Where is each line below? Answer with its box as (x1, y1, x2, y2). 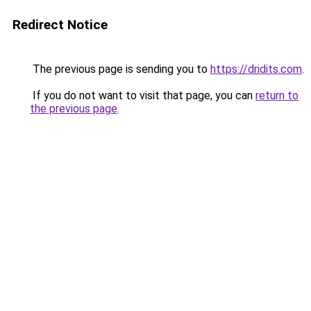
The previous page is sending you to (30, 62, 210, 76)
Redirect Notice (12, 17, 108, 33)
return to (255, 89, 299, 102)
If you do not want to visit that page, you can (30, 89, 255, 102)
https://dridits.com (210, 62, 302, 76)
